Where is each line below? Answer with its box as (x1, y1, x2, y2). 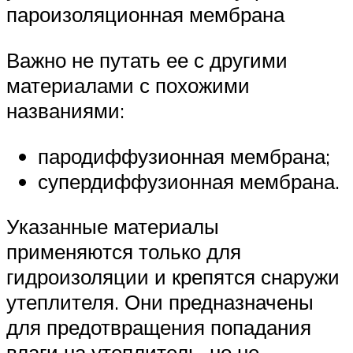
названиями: (6, 97, 124, 123)
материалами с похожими (6, 72, 250, 98)
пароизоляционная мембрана (6, 2, 284, 28)
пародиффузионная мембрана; (38, 143, 330, 169)
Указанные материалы (6, 214, 219, 240)
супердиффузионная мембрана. (38, 168, 340, 194)
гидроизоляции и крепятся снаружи (6, 264, 340, 290)
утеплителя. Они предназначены (6, 289, 314, 315)
